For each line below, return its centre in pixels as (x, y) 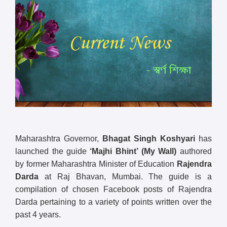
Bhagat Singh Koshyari (149, 138)
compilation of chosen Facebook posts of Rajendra (113, 189)
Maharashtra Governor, (59, 138)
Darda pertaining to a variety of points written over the (113, 202)
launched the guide (53, 151)
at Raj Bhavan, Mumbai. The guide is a (125, 176)
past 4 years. (38, 214)
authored (194, 151)
